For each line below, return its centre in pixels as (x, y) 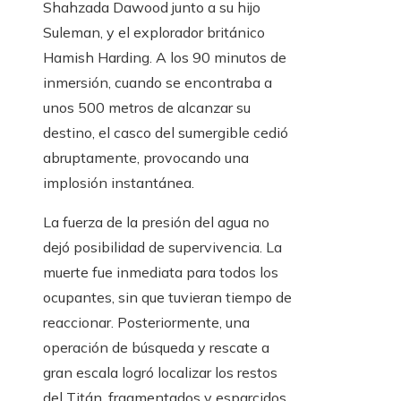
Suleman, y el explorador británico (154, 33)
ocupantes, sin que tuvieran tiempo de (167, 298)
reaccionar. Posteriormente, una (146, 323)
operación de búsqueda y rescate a (156, 348)
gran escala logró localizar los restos (160, 373)
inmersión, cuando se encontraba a (158, 83)
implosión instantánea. (119, 183)
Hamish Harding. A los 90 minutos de (165, 58)
